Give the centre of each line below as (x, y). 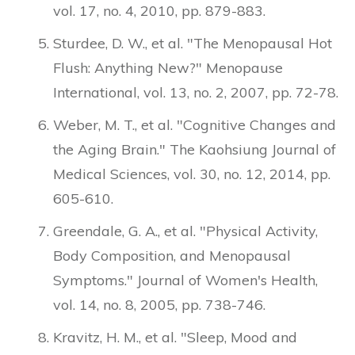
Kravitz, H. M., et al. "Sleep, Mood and (175, 337)
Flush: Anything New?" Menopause (168, 68)
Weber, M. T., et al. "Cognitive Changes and (195, 125)
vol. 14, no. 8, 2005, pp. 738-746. (159, 305)
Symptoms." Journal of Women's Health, (185, 280)
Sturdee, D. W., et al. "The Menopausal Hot (193, 43)
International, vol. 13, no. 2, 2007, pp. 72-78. (196, 92)
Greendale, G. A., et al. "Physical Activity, (185, 231)
